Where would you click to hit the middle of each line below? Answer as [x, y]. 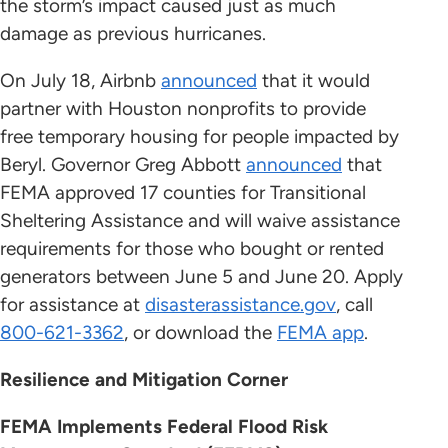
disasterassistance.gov [240, 305]
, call [354, 305]
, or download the [200, 333]
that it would [313, 81]
